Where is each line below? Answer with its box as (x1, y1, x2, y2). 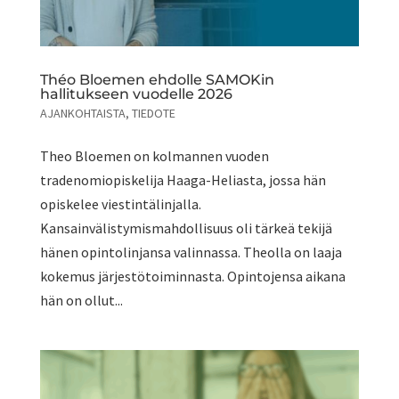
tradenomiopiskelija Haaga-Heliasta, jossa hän (39, 171, 326, 190)
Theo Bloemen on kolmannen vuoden (39, 147, 269, 166)
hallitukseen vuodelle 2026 (39, 85, 232, 103)
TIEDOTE (131, 105, 175, 122)
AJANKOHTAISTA (39, 105, 126, 122)
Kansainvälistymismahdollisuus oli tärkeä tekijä (39, 219, 332, 238)
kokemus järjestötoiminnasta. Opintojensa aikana (39, 267, 346, 286)
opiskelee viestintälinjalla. (39, 195, 201, 214)
